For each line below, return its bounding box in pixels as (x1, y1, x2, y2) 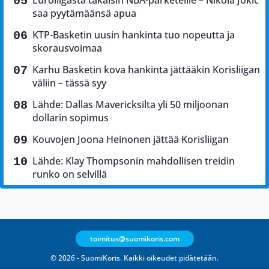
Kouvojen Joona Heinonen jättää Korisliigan (32, 132, 229, 146)
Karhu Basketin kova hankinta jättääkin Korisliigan (32, 62, 260, 76)
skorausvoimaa (32, 41, 102, 55)
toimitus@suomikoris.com (89, 234, 180, 244)
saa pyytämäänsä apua (32, 6, 136, 20)
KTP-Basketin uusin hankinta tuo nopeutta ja (32, 28, 235, 41)
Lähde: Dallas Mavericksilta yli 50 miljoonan (32, 97, 229, 111)
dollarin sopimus (32, 110, 109, 124)
